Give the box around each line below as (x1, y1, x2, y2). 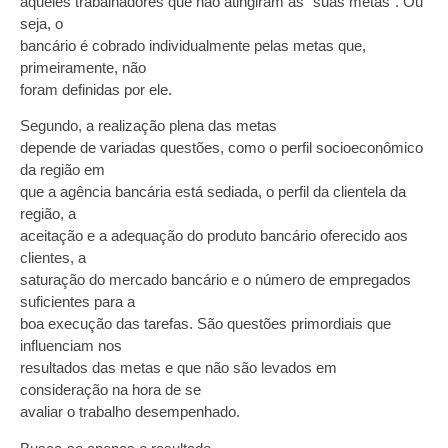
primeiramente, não (20, 58, 146, 76)
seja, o (20, 14, 63, 32)
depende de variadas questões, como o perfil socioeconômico (20, 139, 423, 157)
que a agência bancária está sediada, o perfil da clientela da (20, 183, 406, 201)
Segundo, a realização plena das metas (20, 117, 277, 135)
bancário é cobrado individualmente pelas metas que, (20, 36, 366, 54)
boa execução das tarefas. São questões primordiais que (20, 315, 391, 333)
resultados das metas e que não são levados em (20, 359, 337, 377)
